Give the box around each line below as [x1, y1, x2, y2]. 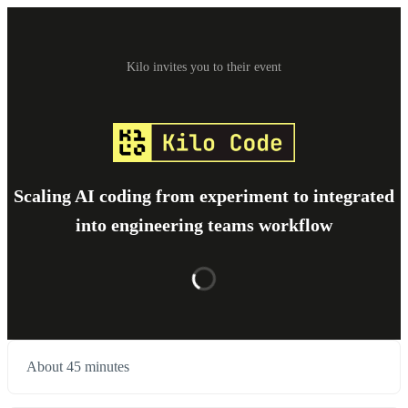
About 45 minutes [26, 359, 129, 375]
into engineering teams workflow [76, 215, 332, 236]
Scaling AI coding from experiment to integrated [14, 186, 394, 207]
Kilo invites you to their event [127, 60, 281, 74]
